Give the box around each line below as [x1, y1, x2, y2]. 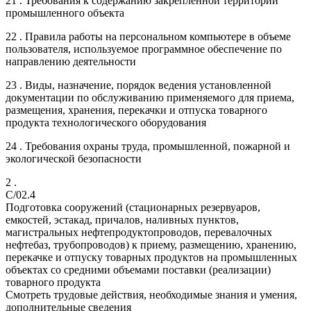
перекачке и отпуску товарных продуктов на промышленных [6, 251, 297, 263]
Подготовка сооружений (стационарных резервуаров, [6, 201, 260, 213]
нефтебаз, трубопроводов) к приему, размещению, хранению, [6, 238, 296, 251]
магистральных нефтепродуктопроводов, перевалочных [6, 226, 272, 238]
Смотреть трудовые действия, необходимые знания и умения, [6, 288, 297, 301]
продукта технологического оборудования [6, 116, 206, 128]
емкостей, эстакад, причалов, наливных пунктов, [6, 213, 239, 226]
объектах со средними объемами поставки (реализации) [6, 263, 271, 276]
